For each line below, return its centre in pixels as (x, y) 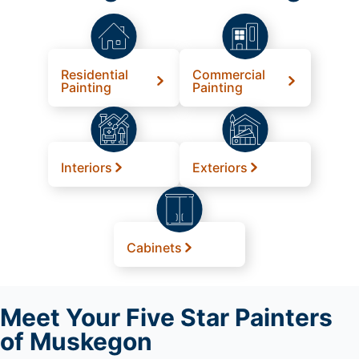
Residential (95, 74)
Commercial (229, 74)
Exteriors (220, 167)
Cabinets (154, 247)
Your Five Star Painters (196, 317)
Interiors (87, 167)
